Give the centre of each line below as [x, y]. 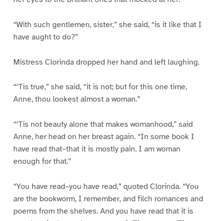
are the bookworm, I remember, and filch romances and [108, 199]
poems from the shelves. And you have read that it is [103, 211]
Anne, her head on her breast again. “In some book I [104, 137]
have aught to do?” [45, 37]
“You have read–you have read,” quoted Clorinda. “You [106, 187]
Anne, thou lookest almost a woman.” [76, 99]
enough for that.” [42, 162]
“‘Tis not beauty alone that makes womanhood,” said [103, 125]
